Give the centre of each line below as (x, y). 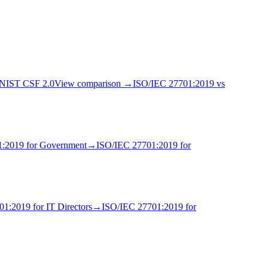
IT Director (67, 207)
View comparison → (94, 84)
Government (63, 145)
